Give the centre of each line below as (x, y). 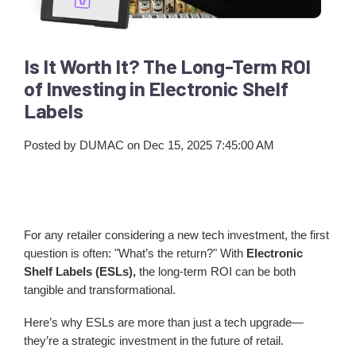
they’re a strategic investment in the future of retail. (154, 340)
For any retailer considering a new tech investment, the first (176, 234)
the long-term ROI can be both (216, 271)
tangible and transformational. (100, 289)
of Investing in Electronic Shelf (156, 87)
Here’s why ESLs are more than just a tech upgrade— (164, 322)
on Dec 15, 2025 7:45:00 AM (199, 145)
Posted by (50, 145)
